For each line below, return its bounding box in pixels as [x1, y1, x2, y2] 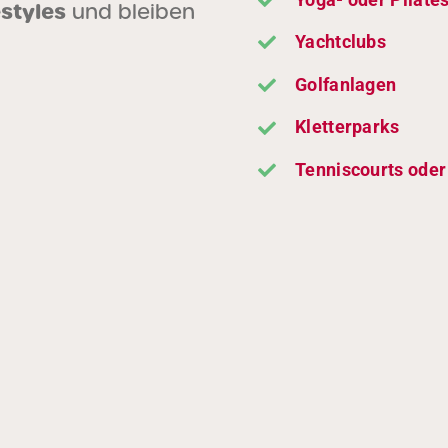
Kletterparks [295, 116, 400, 138]
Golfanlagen [295, 73, 397, 95]
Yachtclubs [295, 31, 387, 53]
